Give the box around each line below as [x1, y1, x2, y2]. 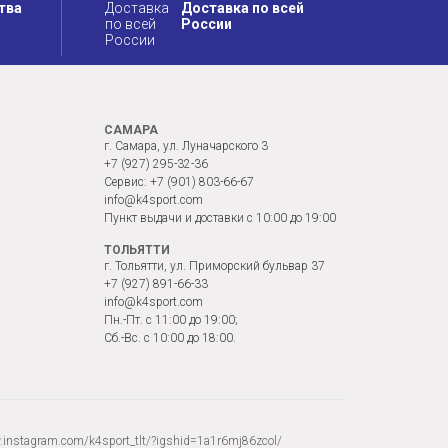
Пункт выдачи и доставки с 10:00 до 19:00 [104, 211, 336, 226]
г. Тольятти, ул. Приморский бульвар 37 [104, 259, 325, 274]
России [180, 16, 232, 33]
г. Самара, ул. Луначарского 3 [104, 139, 268, 154]
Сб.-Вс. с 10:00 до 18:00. [104, 331, 236, 346]
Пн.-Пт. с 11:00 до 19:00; [104, 313, 238, 328]
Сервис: [104, 175, 150, 190]
